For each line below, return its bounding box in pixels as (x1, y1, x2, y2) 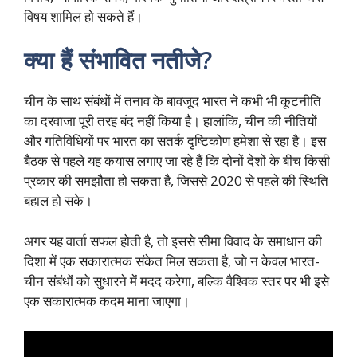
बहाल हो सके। (24, 191, 92, 210)
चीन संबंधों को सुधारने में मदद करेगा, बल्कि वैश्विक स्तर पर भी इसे (24, 271, 329, 290)
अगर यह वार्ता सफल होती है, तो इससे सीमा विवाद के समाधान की (24, 231, 322, 250)
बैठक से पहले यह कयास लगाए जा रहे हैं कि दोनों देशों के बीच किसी (24, 151, 330, 171)
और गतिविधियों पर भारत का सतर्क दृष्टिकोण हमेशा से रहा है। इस (24, 131, 326, 151)
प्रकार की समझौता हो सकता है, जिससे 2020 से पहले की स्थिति (24, 171, 328, 190)
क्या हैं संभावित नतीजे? (24, 44, 212, 77)
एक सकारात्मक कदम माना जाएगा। (24, 291, 190, 310)
